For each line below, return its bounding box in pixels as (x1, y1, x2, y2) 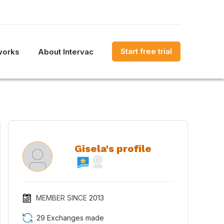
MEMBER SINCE (35, 193, 87, 202)
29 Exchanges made (36, 213, 104, 222)
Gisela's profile (74, 142, 151, 154)
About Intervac (38, 46, 93, 56)
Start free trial (120, 46, 172, 56)
